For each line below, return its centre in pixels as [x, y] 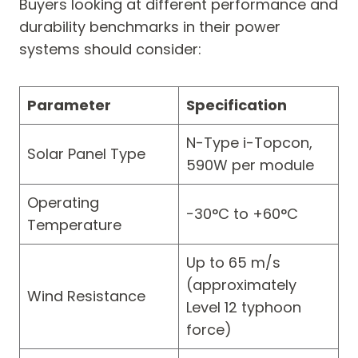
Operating [63, 203]
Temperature [74, 225]
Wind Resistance [86, 296]
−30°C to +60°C [242, 214]
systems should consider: [110, 50]
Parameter [69, 105]
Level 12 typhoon [244, 308]
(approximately [241, 285]
